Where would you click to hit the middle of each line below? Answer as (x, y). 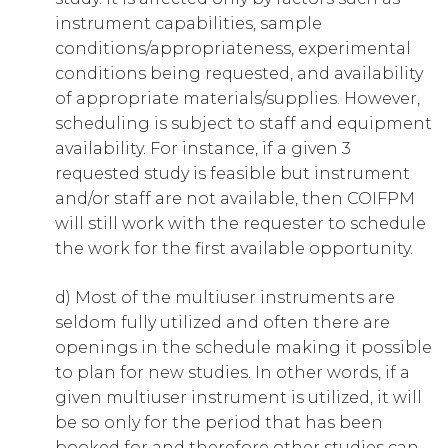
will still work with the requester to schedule (240, 224)
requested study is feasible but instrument (232, 174)
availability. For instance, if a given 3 (203, 149)
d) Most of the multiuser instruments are (225, 298)
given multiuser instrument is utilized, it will (238, 398)
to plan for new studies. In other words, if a (232, 373)
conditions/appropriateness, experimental (233, 49)
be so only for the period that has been (219, 423)
